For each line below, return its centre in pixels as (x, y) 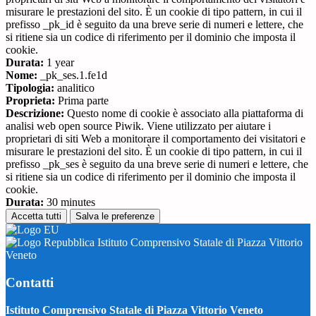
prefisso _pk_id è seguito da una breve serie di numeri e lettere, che (154, 25)
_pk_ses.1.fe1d (72, 75)
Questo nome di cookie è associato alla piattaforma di (184, 114)
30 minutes (69, 202)
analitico (74, 88)
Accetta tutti (36, 217)
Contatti (30, 282)
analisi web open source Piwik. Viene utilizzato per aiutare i (138, 126)
